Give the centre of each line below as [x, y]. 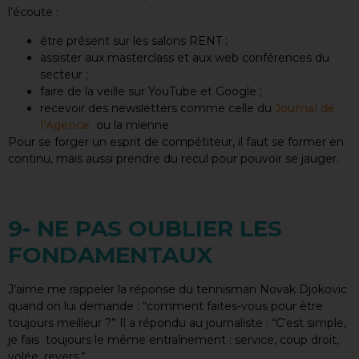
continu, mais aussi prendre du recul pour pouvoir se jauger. [173, 158]
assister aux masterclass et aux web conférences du [185, 57]
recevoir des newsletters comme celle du [156, 108]
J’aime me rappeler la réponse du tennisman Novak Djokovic [177, 289]
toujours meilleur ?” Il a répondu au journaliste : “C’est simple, [177, 323]
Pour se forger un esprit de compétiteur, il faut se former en [176, 141]
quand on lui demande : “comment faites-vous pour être [165, 306]
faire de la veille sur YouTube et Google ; [151, 91]
